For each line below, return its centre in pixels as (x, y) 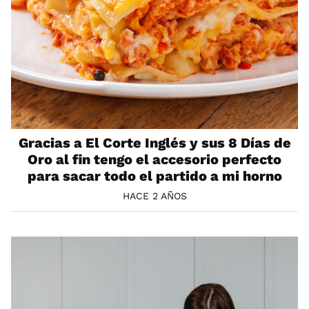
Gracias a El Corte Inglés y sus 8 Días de (154, 142)
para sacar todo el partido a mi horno (154, 176)
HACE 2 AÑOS (154, 196)
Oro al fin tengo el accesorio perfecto (154, 159)
